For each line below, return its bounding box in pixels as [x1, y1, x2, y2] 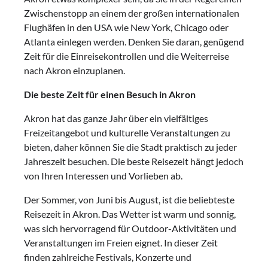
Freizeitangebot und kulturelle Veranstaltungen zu [24, 126, 230, 138]
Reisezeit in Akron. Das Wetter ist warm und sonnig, [24, 208, 236, 220]
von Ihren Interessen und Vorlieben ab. [24, 169, 182, 181]
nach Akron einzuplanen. [24, 64, 125, 76]
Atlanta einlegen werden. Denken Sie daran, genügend [24, 35, 244, 47]
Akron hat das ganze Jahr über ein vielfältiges [24, 112, 208, 124]
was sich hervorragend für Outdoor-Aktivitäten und [24, 222, 236, 234]
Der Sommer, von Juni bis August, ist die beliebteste [24, 193, 234, 205]
